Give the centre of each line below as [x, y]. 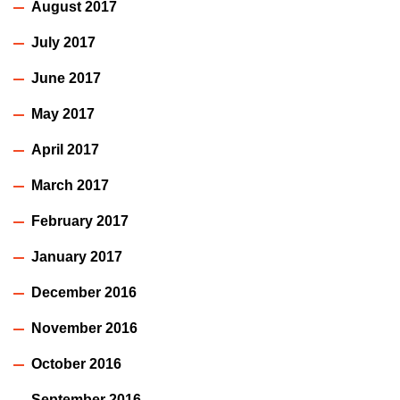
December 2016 [84, 292]
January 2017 [77, 256]
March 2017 [70, 185]
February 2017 [80, 221]
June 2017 [66, 78]
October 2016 [76, 363]
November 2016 [84, 328]
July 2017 [63, 42]
